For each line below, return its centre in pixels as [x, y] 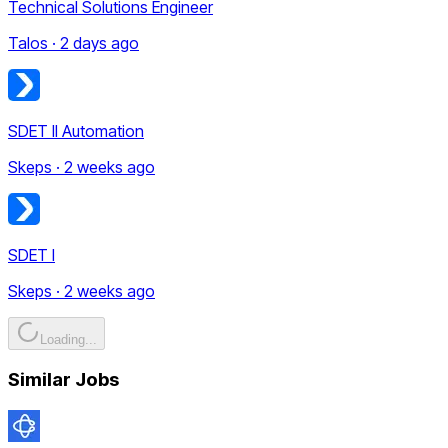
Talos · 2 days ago [73, 42]
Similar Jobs [63, 380]
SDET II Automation [76, 130]
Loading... [68, 339]
